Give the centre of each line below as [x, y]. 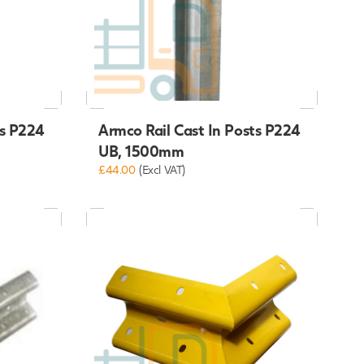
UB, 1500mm [141, 151]
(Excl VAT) [162, 170]
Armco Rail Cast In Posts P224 [199, 130]
